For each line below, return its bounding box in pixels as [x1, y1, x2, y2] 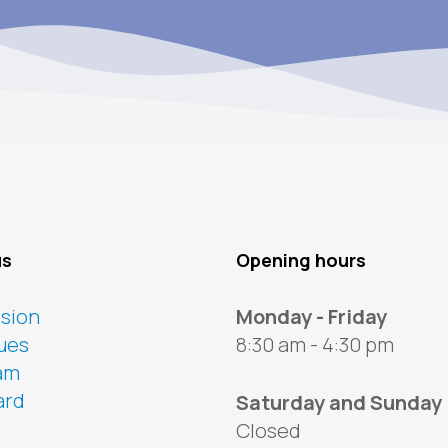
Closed [236, 416, 301, 444]
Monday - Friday [236, 302, 387, 330]
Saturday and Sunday [236, 388, 442, 416]
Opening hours [236, 247, 366, 272]
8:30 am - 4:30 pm [236, 330, 394, 358]
